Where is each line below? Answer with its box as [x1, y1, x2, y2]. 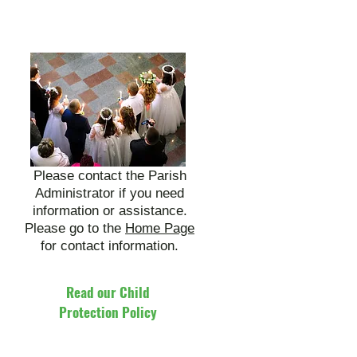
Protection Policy [59, 302, 157, 322]
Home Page [125, 221, 194, 236]
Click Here [70, 320, 129, 339]
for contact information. [41, 238, 178, 253]
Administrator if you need [35, 186, 184, 201]
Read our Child [66, 282, 150, 302]
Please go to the [25, 221, 125, 236]
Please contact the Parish [33, 168, 186, 183]
